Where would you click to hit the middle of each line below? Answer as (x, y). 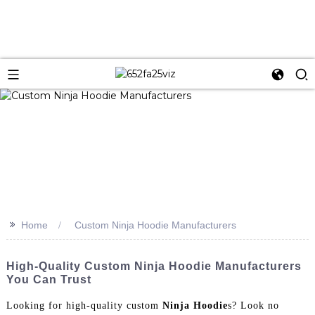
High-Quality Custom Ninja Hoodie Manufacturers (154, 266)
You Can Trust (49, 279)
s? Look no (253, 305)
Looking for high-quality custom (84, 305)
